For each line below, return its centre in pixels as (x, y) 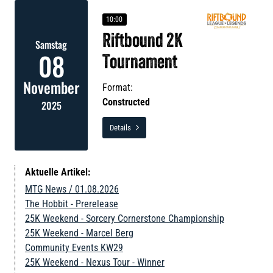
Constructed (126, 102)
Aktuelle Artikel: (58, 172)
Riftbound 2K (143, 42)
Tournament (140, 63)
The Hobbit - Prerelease (72, 204)
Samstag (51, 45)
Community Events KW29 (74, 247)
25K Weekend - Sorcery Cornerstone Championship (125, 218)
